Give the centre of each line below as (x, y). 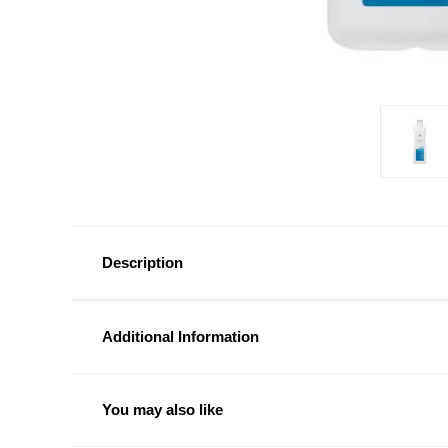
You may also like (162, 410)
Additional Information (180, 337)
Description (142, 263)
